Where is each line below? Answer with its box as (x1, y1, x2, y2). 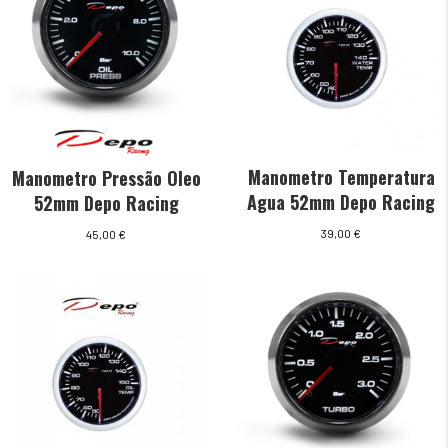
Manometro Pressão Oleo (11, 164, 201, 191)
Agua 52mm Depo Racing (247, 189, 436, 216)
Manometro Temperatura (247, 164, 435, 191)
